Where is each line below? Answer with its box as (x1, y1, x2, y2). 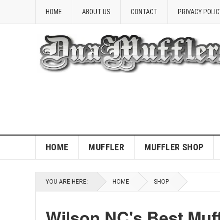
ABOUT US (82, 8, 110, 16)
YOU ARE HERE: (46, 178, 88, 185)
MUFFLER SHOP (144, 142, 204, 152)
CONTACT (131, 8, 158, 16)
